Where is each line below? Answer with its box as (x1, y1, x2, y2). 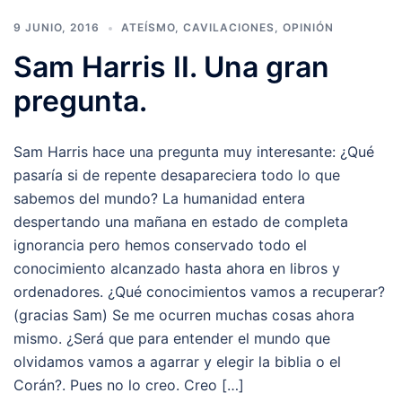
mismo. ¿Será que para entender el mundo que (13, 329, 330, 348)
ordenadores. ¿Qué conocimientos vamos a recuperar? (13, 283, 385, 301)
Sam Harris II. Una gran (13, 49, 329, 85)
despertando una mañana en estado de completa (13, 213, 348, 232)
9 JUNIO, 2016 (13, 21, 100, 35)
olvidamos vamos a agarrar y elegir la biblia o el (13, 353, 341, 371)
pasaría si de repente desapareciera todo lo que (13, 166, 340, 185)
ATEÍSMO (121, 21, 175, 35)
